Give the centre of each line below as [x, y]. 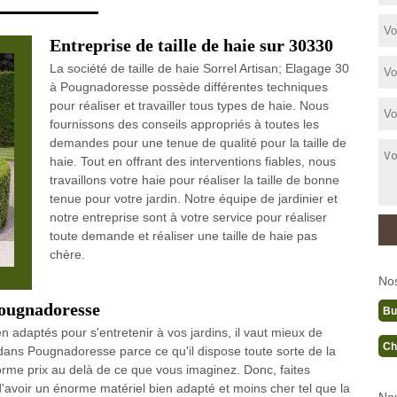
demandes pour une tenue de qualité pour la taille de [198, 143]
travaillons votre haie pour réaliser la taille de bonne [194, 180]
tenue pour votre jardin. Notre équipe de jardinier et [193, 198]
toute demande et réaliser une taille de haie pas [183, 236]
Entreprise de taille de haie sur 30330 [191, 45]
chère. [67, 254]
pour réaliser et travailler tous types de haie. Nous [189, 105]
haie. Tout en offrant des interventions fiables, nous [192, 161]
